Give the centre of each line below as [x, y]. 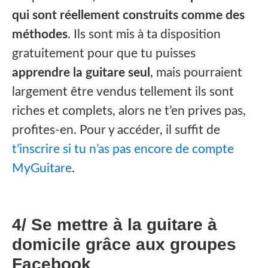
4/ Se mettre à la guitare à [115, 225]
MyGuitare [42, 169]
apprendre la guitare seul [81, 73]
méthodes [40, 35]
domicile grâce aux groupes [124, 245]
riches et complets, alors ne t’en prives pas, [129, 111]
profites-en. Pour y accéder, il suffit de [116, 130]
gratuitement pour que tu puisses [104, 54]
